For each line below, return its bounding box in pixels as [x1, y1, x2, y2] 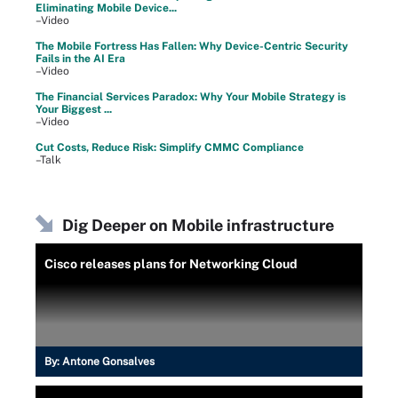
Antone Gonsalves [62, 355, 155, 368]
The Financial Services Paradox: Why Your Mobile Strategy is [36, 91, 346, 103]
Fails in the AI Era [36, 52, 125, 65]
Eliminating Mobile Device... [36, 2, 177, 14]
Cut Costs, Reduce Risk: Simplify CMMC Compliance [36, 141, 304, 154]
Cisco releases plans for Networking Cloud [44, 257, 298, 271]
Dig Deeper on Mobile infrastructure [62, 216, 334, 235]
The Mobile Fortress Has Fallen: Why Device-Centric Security [36, 40, 348, 52]
